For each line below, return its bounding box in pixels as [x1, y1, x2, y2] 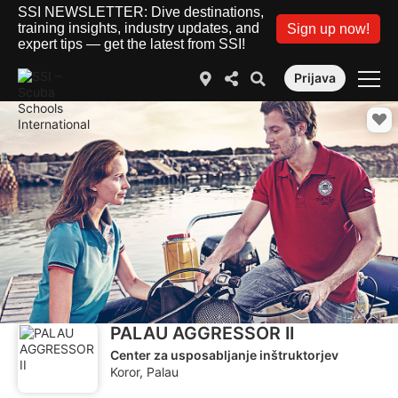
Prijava [293, 70, 336, 86]
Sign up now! [287, 20, 370, 36]
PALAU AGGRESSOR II [110, 322, 294, 344]
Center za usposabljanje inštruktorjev [110, 346, 338, 362]
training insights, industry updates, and [18, 20, 259, 36]
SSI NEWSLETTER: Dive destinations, [18, 4, 264, 20]
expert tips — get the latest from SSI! [18, 36, 245, 52]
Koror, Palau [110, 364, 179, 380]
